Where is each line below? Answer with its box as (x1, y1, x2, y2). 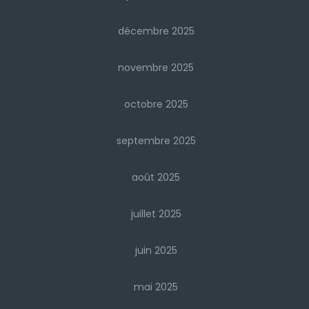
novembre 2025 (118, 61, 194, 75)
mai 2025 (134, 280, 178, 295)
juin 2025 (134, 243, 177, 258)
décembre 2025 (117, 24, 195, 39)
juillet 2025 (130, 207, 181, 221)
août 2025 (132, 170, 180, 185)
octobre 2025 (123, 97, 188, 112)
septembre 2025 (116, 134, 196, 148)
